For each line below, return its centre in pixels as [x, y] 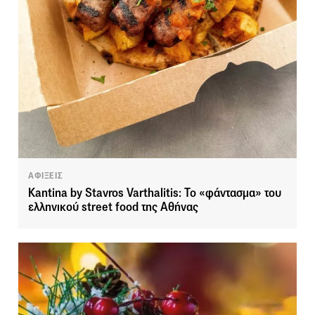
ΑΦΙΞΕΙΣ [46, 176]
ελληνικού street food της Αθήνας [113, 207]
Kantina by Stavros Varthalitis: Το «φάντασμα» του [155, 193]
